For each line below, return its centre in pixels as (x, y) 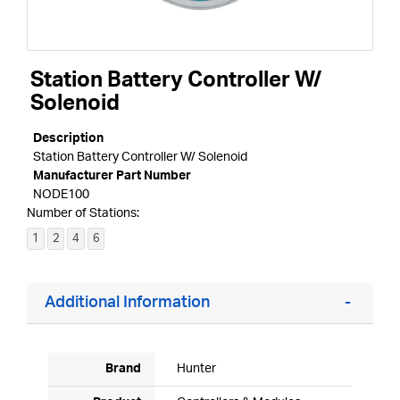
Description (68, 139)
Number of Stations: (83, 214)
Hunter (196, 369)
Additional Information (127, 303)
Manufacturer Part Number (112, 176)
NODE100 (61, 195)
